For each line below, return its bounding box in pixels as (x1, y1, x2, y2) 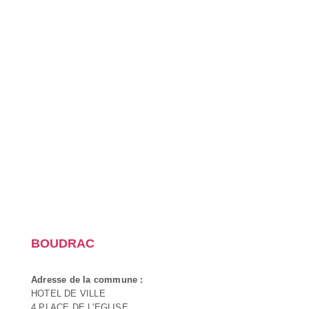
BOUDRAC (31, 236, 94, 250)
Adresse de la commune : (31, 274, 143, 285)
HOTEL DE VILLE (31, 288, 106, 299)
